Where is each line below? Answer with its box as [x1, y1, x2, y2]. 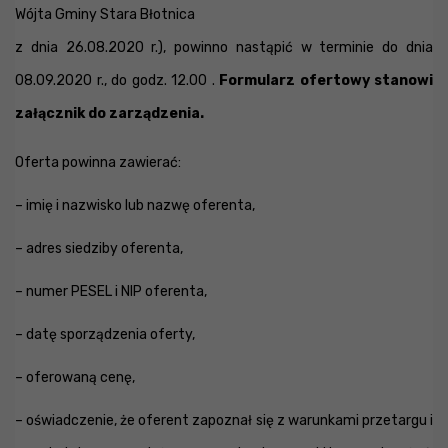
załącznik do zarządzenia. [15, 105, 204, 122]
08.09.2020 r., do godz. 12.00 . [15, 72, 219, 89]
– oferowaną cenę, [15, 369, 135, 386]
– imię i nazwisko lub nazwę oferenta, [15, 197, 255, 214]
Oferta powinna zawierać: [15, 154, 181, 171]
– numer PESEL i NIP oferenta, [15, 283, 207, 300]
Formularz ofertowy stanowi [219, 72, 433, 89]
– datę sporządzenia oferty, [15, 326, 195, 343]
